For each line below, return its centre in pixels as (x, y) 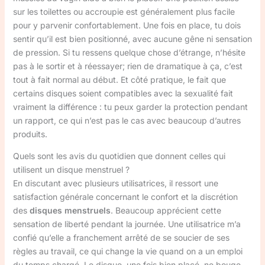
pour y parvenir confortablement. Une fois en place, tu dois (127, 25)
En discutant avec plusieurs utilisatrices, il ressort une (115, 183)
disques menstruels (70, 210)
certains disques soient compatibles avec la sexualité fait (123, 93)
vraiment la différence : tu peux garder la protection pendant (130, 107)
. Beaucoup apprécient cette (166, 210)
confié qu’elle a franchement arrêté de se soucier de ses (121, 237)
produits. (30, 134)
